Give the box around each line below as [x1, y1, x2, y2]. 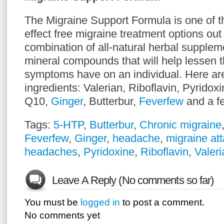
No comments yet [24, 210, 100, 220]
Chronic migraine [139, 118, 221, 131]
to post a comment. [120, 197, 204, 207]
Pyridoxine [83, 145, 134, 158]
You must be [24, 197, 80, 207]
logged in [80, 197, 120, 207]
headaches [24, 145, 77, 158]
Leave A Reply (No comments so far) [52, 174, 214, 186]
